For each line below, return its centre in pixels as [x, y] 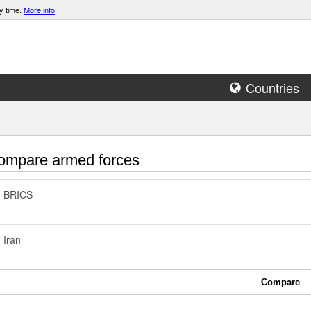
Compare [280, 282]
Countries [272, 87]
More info [39, 10]
